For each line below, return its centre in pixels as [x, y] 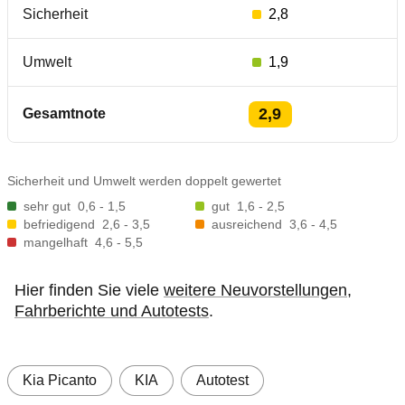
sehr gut [47, 206]
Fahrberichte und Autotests [112, 311]
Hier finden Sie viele [89, 290]
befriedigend [59, 224]
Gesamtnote [64, 113]
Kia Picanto [60, 380]
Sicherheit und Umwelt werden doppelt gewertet [144, 181]
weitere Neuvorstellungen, [258, 290]
